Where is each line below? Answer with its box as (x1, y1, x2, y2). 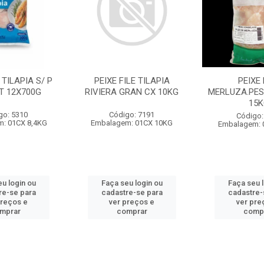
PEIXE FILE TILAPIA (94, 75, 170, 86)
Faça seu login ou (101, 179, 163, 187)
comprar (116, 207, 147, 216)
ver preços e (109, 197, 155, 206)
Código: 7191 (109, 110, 155, 119)
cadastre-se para (101, 188, 163, 197)
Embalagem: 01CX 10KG (91, 118, 173, 127)
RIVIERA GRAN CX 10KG (85, 87, 179, 97)
